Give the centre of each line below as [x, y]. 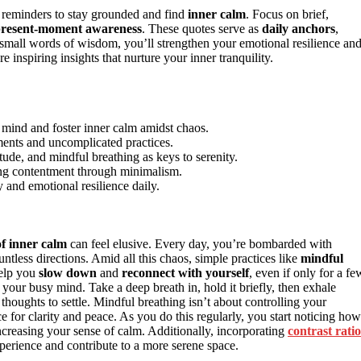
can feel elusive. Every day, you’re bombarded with [199, 243]
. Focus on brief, [287, 14]
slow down [68, 272]
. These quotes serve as [202, 28]
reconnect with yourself [185, 272]
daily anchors [299, 28]
